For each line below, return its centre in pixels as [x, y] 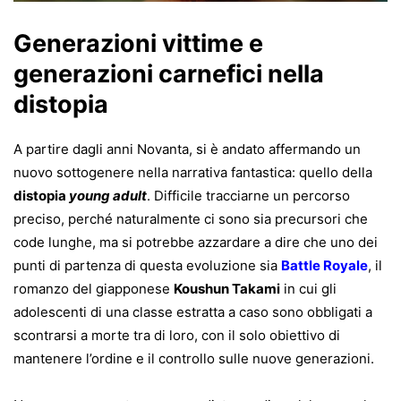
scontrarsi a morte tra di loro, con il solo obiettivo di [177, 335]
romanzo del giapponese [94, 289]
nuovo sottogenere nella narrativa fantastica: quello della [193, 172]
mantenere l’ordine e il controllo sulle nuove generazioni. [194, 358]
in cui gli [308, 289]
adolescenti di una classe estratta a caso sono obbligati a [193, 312]
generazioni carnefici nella [169, 74]
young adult [107, 196]
